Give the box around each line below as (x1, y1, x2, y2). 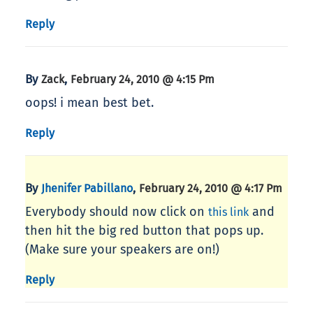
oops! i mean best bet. (25, 95, 154, 111)
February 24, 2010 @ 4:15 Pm (71, 73, 214, 87)
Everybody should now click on (25, 204, 208, 220)
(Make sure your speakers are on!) (25, 242, 219, 258)
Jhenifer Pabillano (41, 182, 133, 196)
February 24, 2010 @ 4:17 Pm (139, 182, 282, 196)
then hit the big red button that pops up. (25, 223, 263, 239)
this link (208, 205, 249, 219)
